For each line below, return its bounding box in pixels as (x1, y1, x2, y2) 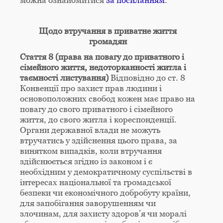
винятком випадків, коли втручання (20, 146, 162, 156)
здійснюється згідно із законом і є (20, 156, 152, 167)
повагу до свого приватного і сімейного (20, 104, 173, 114)
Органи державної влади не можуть (20, 125, 160, 135)
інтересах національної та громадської (20, 177, 171, 188)
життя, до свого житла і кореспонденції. (20, 114, 177, 125)
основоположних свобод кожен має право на (20, 94, 195, 104)
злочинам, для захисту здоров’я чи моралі (20, 209, 187, 219)
